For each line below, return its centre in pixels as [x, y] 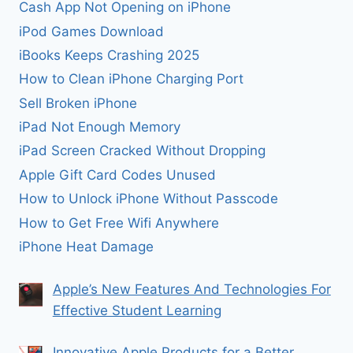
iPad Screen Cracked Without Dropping [142, 151]
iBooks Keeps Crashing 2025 [109, 55]
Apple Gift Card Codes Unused [117, 175]
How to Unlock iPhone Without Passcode [149, 199]
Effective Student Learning [137, 311]
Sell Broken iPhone [78, 103]
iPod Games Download [91, 31]
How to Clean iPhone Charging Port [131, 79]
